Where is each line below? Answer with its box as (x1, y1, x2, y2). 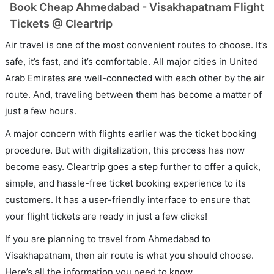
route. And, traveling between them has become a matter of (5, 88, 262, 100)
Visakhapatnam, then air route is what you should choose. (5, 249, 254, 261)
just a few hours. (5, 105, 76, 117)
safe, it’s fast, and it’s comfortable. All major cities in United (5, 55, 258, 67)
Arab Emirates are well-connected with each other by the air (5, 72, 265, 84)
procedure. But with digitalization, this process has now (5, 144, 245, 156)
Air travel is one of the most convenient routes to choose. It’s (5, 39, 267, 51)
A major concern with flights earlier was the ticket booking (5, 127, 256, 139)
